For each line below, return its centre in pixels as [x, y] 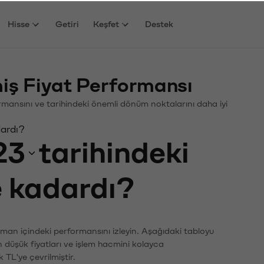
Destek [159, 23]
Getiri [67, 23]
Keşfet [106, 23]
